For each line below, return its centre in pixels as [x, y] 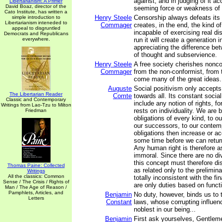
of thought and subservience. [175, 55]
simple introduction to [36, 17]
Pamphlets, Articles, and [36, 193]
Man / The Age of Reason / [36, 187]
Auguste [120, 88]
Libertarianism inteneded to [36, 23]
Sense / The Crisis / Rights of [36, 182]
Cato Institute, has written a [36, 12]
